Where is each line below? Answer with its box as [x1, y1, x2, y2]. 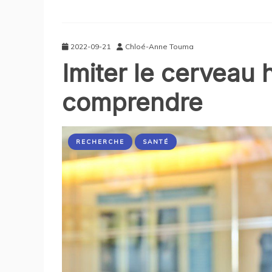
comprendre [62, 87, 203, 117]
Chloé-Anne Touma [125, 41, 194, 51]
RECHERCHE [76, 137, 124, 146]
